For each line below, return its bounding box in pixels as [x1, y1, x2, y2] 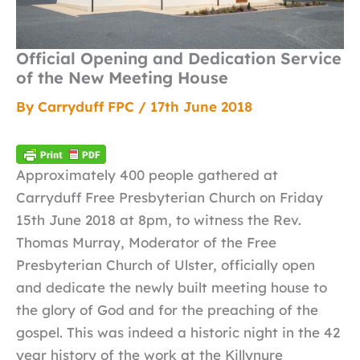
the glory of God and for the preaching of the [16, 301, 318, 318]
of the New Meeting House [16, 67, 228, 88]
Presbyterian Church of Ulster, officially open [16, 256, 315, 273]
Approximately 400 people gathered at [16, 166, 278, 183]
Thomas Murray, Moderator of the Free [16, 233, 276, 251]
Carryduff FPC [38, 98, 138, 116]
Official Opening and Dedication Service [16, 48, 342, 69]
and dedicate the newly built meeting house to [16, 278, 327, 296]
